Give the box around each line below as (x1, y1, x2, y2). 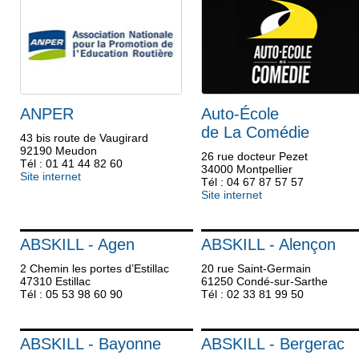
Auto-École (200, 105, 279, 123)
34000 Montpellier (200, 163, 292, 175)
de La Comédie (200, 123, 309, 141)
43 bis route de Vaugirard (20, 131, 148, 144)
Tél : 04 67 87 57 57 (200, 175, 304, 188)
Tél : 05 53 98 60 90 (20, 288, 123, 301)
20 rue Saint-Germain (200, 262, 311, 275)
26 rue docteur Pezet (200, 150, 308, 163)
